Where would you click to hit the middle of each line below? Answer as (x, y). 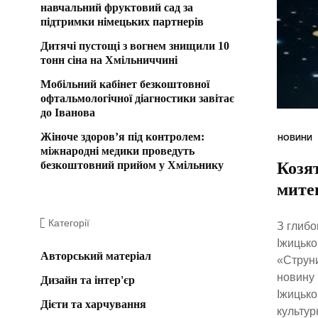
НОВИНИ (295, 137)
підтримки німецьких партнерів (122, 21)
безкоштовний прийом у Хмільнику (132, 165)
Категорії (69, 223)
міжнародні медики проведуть (117, 150)
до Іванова (68, 112)
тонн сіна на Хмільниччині (109, 60)
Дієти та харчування (93, 304)
